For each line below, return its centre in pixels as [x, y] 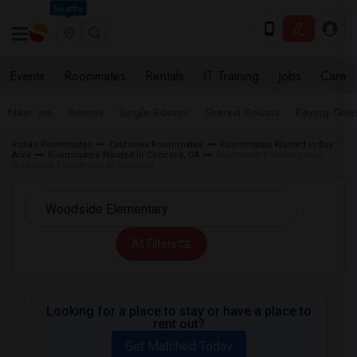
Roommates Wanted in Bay [277, 145]
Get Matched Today [178, 346]
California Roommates [156, 145]
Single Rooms [154, 112]
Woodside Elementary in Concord [83, 165]
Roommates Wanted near [270, 155]
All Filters [154, 244]
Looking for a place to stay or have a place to [178, 311]
